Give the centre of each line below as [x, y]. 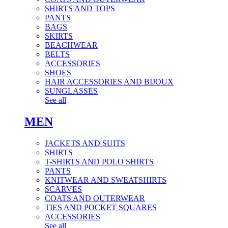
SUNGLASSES [71, 91]
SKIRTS [59, 36]
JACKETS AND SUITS [85, 143]
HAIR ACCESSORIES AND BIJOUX [109, 81]
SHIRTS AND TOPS [80, 8]
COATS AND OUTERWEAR [95, 198]
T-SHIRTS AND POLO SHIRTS [99, 161]
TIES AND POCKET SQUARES [101, 207]
